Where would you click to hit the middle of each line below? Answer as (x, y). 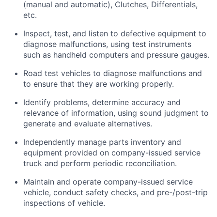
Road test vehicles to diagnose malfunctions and (113, 73)
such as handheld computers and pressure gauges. (116, 55)
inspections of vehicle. (64, 203)
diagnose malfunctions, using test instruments (107, 44)
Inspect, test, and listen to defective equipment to (115, 33)
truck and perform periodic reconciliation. (100, 163)
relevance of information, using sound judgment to (116, 113)
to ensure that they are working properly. (99, 84)
